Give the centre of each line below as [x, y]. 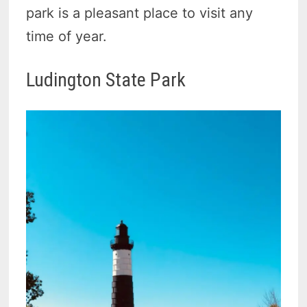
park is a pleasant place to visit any [140, 13]
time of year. [67, 36]
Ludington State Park [106, 79]
